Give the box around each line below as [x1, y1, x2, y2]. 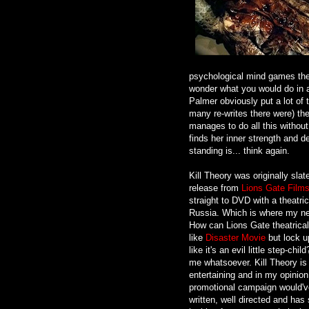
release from [189, 182, 241, 193]
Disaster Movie [206, 232, 266, 243]
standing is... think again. [189, 145, 290, 156]
